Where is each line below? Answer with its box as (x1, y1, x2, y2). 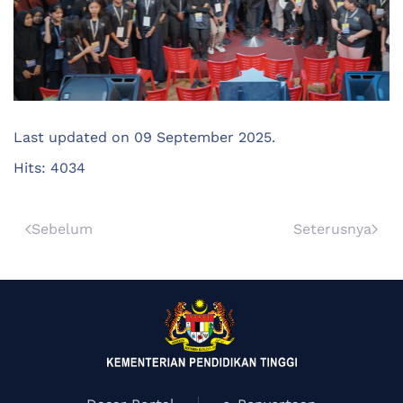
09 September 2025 (134, 129, 272, 147)
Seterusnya (293, 220, 372, 238)
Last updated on (13, 129, 134, 147)
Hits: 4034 (13, 159, 85, 177)
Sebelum (31, 220, 93, 238)
